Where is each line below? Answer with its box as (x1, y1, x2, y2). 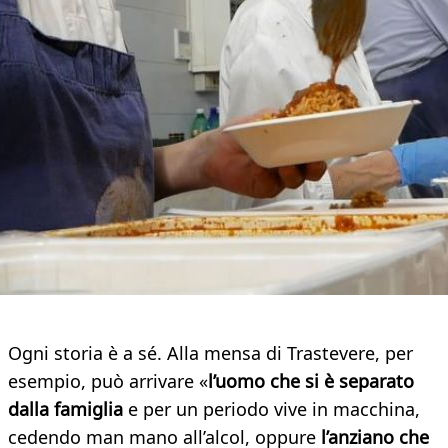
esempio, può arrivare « (8, 369, 208, 394)
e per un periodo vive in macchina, (123, 397, 420, 422)
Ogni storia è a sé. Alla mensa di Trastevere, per (8, 341, 413, 366)
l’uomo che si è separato (208, 369, 414, 394)
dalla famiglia (8, 397, 123, 422)
